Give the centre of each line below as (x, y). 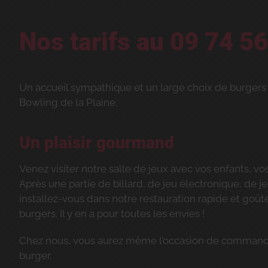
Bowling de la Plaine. (68, 103)
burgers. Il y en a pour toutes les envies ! (112, 214)
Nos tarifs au (95, 42)
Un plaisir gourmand (97, 143)
